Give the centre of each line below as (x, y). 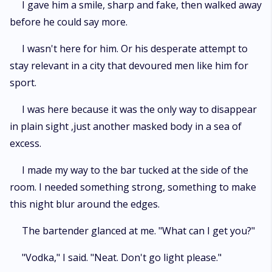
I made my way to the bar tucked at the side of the (135, 170)
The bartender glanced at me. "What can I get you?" (138, 231)
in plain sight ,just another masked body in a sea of (126, 126)
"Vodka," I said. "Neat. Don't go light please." (122, 257)
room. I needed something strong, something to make (133, 187)
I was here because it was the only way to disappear (139, 109)
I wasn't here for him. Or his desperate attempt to (135, 49)
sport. (23, 83)
